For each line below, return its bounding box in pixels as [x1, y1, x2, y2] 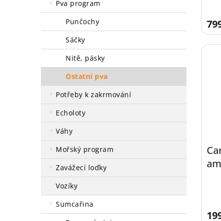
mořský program [62, 145, 113, 154]
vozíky [60, 181, 77, 190]
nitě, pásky [71, 53, 105, 63]
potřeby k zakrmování [60, 90, 131, 99]
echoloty [60, 108, 85, 117]
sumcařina [60, 199, 94, 209]
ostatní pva [71, 72, 108, 81]
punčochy [70, 17, 99, 26]
